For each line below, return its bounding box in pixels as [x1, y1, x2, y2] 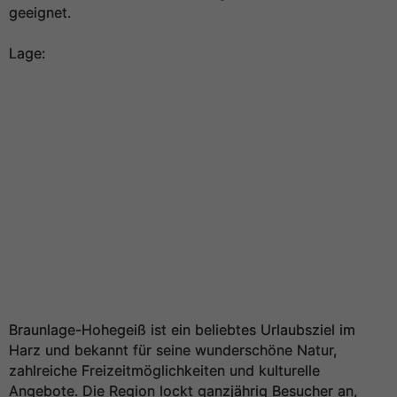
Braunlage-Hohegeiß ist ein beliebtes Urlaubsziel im [9, 321, 355, 339]
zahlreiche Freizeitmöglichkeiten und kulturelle [9, 362, 320, 379]
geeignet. [9, 4, 71, 21]
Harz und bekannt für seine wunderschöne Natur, [9, 341, 337, 359]
